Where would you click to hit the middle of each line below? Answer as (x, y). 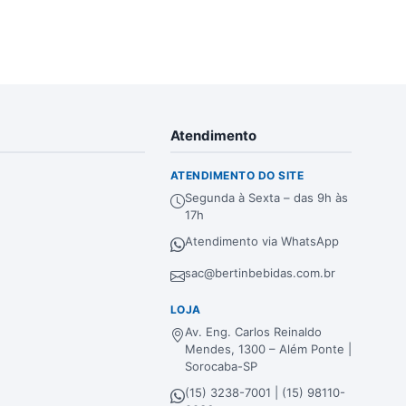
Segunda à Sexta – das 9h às (266, 198)
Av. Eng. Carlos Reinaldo (253, 332)
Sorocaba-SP (221, 366)
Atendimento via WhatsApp (262, 241)
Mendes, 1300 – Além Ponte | (268, 349)
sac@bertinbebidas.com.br (260, 273)
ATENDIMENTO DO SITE (237, 175)
